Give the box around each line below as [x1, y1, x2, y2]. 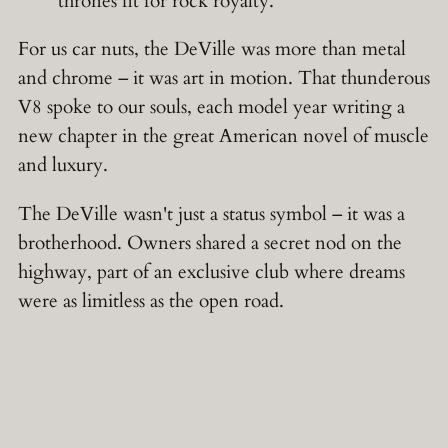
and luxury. [18, 152, 108, 179]
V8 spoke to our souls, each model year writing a [18, 94, 405, 121]
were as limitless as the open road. [18, 287, 284, 314]
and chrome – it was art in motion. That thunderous [18, 65, 430, 92]
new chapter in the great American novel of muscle [18, 123, 429, 150]
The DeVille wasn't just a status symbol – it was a [18, 200, 405, 227]
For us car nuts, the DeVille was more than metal [18, 36, 406, 63]
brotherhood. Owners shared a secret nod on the [18, 229, 402, 256]
